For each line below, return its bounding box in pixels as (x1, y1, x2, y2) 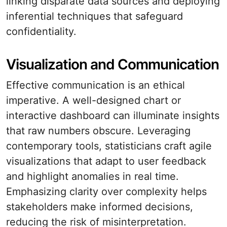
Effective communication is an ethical (6, 79, 185, 91)
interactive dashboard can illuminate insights (6, 109, 219, 122)
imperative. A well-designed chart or (6, 94, 181, 106)
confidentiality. (6, 25, 77, 37)
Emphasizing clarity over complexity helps (6, 185, 207, 198)
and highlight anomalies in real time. (6, 170, 179, 182)
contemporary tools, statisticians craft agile (6, 140, 212, 152)
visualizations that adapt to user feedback (6, 155, 206, 167)
